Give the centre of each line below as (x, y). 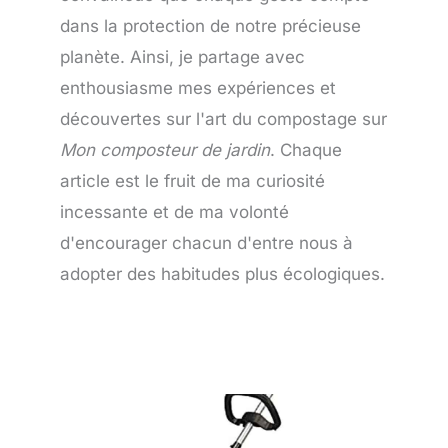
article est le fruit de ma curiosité (192, 181)
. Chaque (306, 150)
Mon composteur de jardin (165, 150)
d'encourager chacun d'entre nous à (206, 243)
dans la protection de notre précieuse (210, 26)
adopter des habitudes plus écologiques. (222, 274)
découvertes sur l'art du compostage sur (223, 119)
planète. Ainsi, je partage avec (182, 57)
